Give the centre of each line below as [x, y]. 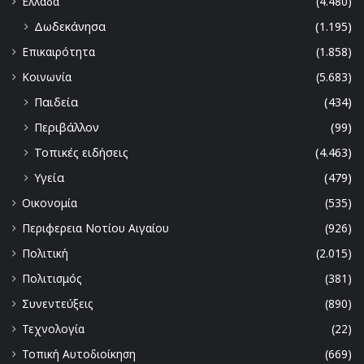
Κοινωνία [47, 77]
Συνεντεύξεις [58, 304]
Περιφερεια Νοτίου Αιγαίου [95, 228]
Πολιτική [45, 253]
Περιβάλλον [67, 128]
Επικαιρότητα [58, 52]
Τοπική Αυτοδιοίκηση [79, 354]
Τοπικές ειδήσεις [81, 153]
